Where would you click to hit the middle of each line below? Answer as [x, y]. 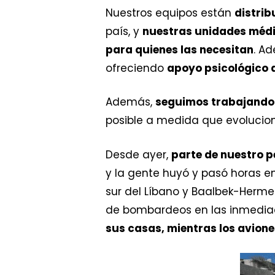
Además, [130, 102]
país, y [124, 31]
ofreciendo [136, 68]
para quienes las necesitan [180, 49]
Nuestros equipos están [170, 13]
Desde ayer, [138, 154]
